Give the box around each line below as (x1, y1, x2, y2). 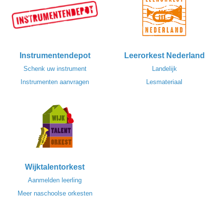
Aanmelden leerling (28, 176, 82, 184)
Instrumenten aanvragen (21, 78, 89, 86)
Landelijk (152, 65, 177, 73)
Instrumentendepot (19, 51, 90, 60)
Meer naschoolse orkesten (17, 190, 92, 197)
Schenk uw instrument (23, 65, 87, 73)
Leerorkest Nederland (124, 51, 205, 60)
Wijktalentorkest (25, 163, 85, 172)
